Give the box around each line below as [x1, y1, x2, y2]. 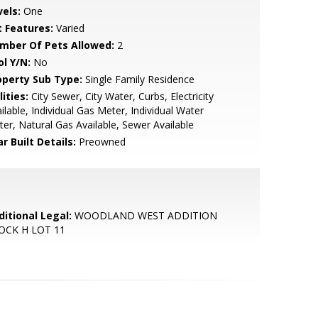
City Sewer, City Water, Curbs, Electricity [28, 89, 214, 103]
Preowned [75, 135, 126, 148]
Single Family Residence [82, 72, 194, 86]
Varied [53, 21, 84, 35]
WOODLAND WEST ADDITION [71, 209, 217, 222]
